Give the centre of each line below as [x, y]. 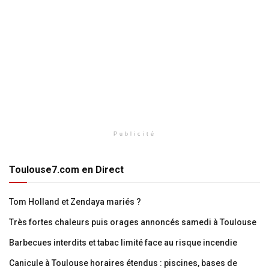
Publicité [134, 134]
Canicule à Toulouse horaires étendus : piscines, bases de [123, 263]
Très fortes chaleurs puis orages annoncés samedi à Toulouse [133, 222]
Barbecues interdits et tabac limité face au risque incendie [123, 243]
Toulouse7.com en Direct [66, 170]
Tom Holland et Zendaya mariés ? [75, 202]
